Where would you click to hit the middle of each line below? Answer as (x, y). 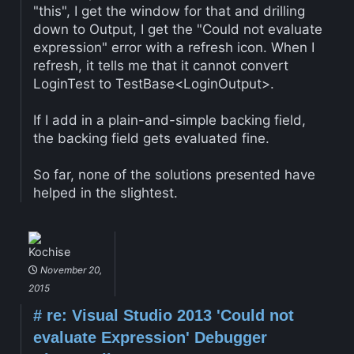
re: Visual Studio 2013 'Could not (168, 316)
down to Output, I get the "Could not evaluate (177, 29)
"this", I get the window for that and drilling (169, 11)
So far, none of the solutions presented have (174, 174)
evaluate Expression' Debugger (150, 338)
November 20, (70, 270)
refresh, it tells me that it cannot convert (160, 65)
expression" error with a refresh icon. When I (173, 47)
